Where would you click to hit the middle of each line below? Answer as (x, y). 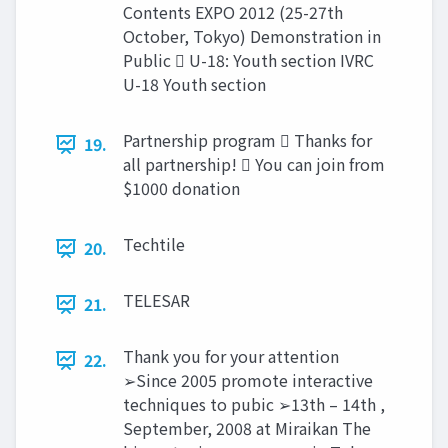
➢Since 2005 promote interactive (248, 380)
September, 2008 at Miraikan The (247, 428)
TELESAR (156, 300)
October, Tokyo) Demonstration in (252, 36)
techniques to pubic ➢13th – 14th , (254, 404)
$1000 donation (181, 188)
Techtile (154, 244)
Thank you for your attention (231, 356)
